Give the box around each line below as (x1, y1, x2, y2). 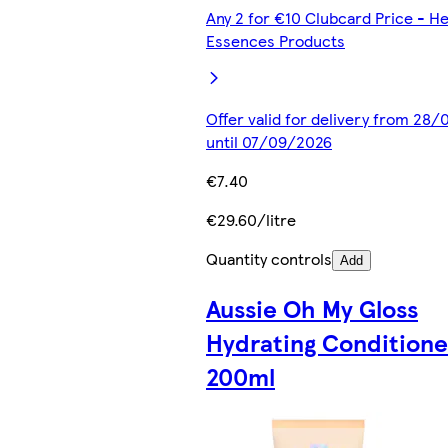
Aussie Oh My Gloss (206, 290, 418, 325)
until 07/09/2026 (206, 129, 332, 153)
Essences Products (206, 28, 345, 52)
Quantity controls (206, 246, 332, 270)
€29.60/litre (206, 207, 296, 231)
